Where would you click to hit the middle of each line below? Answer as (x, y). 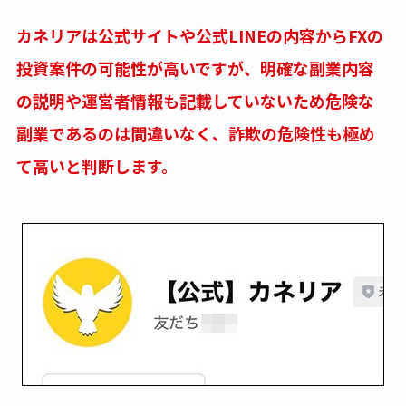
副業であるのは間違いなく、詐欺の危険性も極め (195, 133)
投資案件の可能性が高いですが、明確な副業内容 (195, 68)
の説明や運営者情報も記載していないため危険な (195, 100)
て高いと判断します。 (97, 165)
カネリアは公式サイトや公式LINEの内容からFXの (199, 35)
